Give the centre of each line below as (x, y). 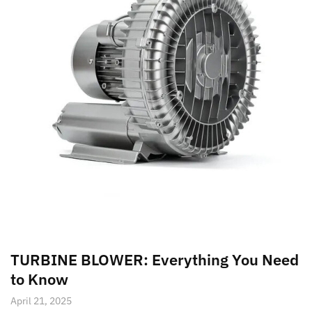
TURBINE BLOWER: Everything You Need (155, 259)
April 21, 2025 (41, 301)
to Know (39, 279)
